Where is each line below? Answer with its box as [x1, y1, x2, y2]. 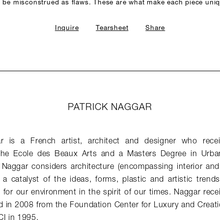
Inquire [55, 25, 79, 31]
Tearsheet [96, 25, 129, 31]
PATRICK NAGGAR [68, 103, 152, 112]
